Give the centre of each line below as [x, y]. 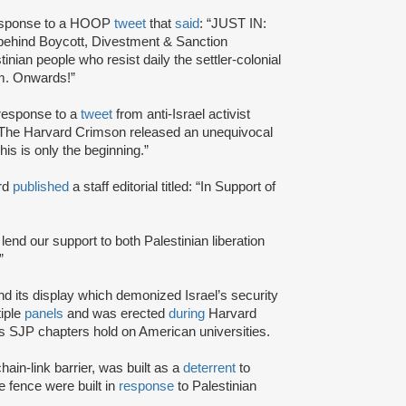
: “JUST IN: [232, 23]
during [187, 313]
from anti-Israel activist [181, 114]
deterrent [209, 367]
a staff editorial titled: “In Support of [172, 186]
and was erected [116, 313]
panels [44, 313]
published [41, 186]
